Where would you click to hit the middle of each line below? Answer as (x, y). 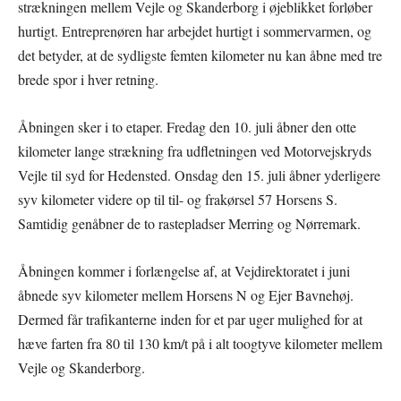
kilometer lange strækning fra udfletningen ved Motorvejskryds (195, 151)
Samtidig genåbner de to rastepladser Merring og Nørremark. (189, 223)
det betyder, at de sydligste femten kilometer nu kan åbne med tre (200, 55)
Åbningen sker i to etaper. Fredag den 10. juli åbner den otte (187, 127)
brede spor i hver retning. (88, 79)
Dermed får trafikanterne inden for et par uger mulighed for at (190, 319)
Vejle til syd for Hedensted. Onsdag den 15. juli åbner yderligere (199, 175)
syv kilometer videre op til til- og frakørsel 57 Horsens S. (178, 199)
